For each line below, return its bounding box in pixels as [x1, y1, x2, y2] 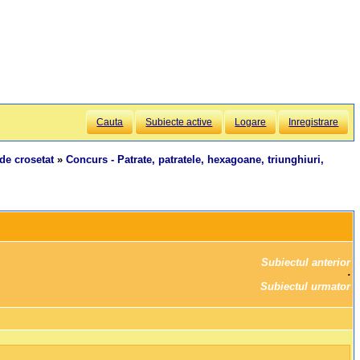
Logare [235, 117, 267, 128]
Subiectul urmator [260, 280, 351, 293]
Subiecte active [145, 117, 213, 128]
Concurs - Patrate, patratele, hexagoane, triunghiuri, [66, 153, 325, 166]
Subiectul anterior [261, 256, 351, 269]
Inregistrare [288, 117, 339, 128]
